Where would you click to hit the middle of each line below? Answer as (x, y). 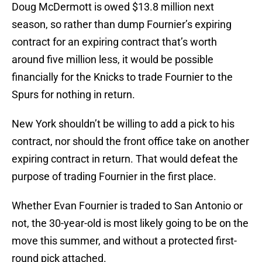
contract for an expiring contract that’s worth (114, 42)
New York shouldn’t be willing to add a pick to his (123, 124)
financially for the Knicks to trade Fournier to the (122, 77)
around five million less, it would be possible (113, 60)
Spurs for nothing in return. (73, 95)
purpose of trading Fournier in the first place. (114, 177)
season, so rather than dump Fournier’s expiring (122, 25)
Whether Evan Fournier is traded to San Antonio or (127, 206)
